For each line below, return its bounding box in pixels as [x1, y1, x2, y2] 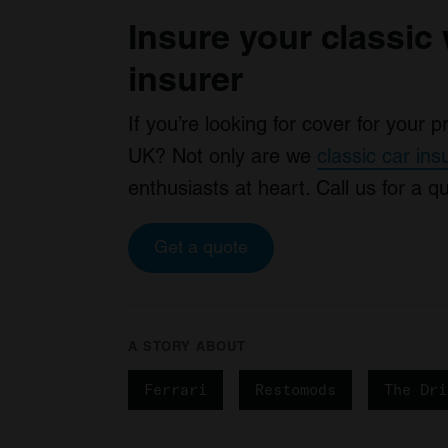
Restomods [255, 380, 336, 400]
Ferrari [144, 380, 207, 400]
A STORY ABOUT [128, 338, 246, 355]
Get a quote [153, 236, 248, 258]
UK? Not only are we [128, 144, 317, 169]
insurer [128, 58, 243, 100]
